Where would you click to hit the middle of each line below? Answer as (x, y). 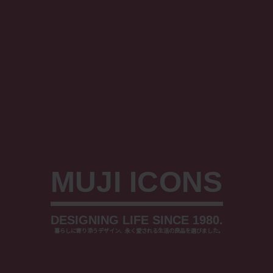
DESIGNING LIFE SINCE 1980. (136, 220)
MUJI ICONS (136, 182)
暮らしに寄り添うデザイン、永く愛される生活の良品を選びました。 (139, 231)
